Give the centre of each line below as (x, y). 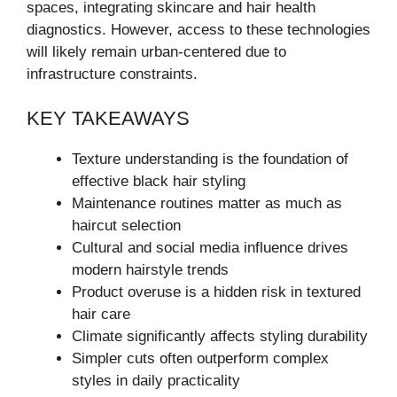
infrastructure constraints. (112, 74)
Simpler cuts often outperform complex (200, 359)
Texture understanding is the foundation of (210, 160)
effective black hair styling (159, 182)
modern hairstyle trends (150, 270)
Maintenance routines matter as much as (207, 204)
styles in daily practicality (156, 381)
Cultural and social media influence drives (210, 248)
